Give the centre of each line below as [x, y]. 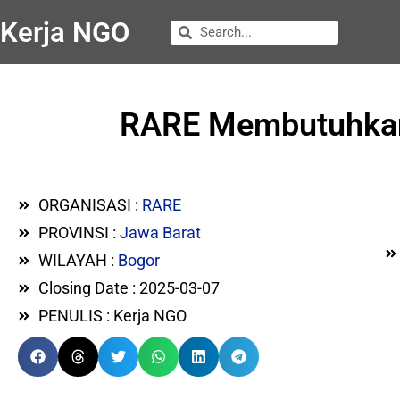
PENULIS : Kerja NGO [112, 316]
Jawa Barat [160, 233]
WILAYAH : [78, 260]
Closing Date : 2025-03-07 [129, 288]
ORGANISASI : [90, 205]
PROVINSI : [79, 233]
